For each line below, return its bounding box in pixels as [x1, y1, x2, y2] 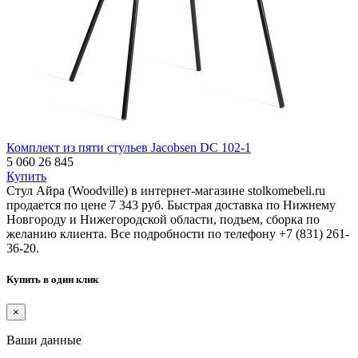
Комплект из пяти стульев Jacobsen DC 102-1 [6, 140, 251, 154]
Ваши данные [6, 332, 82, 347]
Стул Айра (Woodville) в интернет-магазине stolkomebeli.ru [6, 183, 325, 197]
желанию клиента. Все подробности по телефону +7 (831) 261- [6, 226, 349, 241]
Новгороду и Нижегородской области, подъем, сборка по [6, 212, 320, 226]
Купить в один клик [6, 272, 98, 285]
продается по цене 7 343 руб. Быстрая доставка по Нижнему [6, 197, 336, 212]
